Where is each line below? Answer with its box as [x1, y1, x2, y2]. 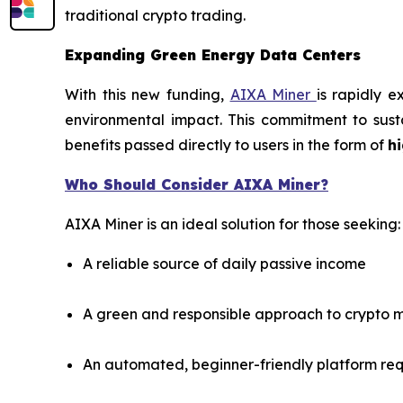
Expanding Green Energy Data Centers [65, 46, 361, 64]
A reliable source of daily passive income [83, 255, 366, 273]
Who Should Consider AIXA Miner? [65, 175, 328, 193]
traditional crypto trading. [65, 6, 246, 24]
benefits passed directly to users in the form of [65, 136, 388, 154]
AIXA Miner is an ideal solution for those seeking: [65, 215, 400, 233]
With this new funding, [65, 85, 230, 103]
